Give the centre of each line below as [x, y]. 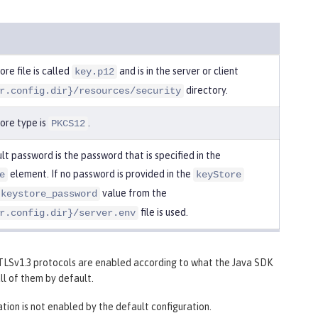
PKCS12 [68, 123]
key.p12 [94, 71]
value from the [133, 193]
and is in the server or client [178, 71]
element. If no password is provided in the [100, 174]
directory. [206, 90]
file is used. [163, 212]
